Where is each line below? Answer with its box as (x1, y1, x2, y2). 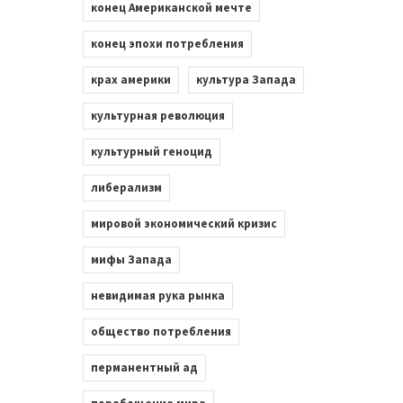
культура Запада (195, 71, 296, 87)
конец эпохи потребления (90, 35, 244, 51)
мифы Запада (90, 251, 172, 267)
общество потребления (90, 323, 231, 339)
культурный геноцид (90, 143, 212, 159)
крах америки (90, 71, 171, 87)
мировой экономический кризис (90, 215, 277, 231)
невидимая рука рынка (90, 287, 225, 303)
